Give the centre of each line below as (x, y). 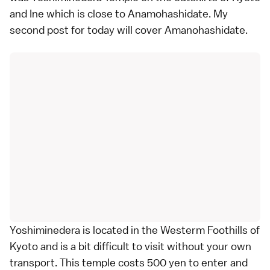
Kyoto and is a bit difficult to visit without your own (130, 246)
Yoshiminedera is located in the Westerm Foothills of (135, 230)
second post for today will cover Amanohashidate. (129, 30)
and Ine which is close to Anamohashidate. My (119, 13)
